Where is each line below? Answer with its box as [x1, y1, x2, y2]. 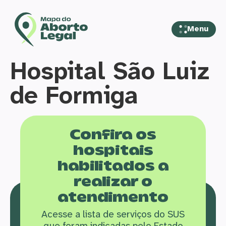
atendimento [58, 188, 168, 208]
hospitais [73, 141, 153, 161]
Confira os [70, 125, 156, 145]
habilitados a [57, 156, 169, 177]
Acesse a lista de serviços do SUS [41, 207, 185, 220]
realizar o [74, 172, 152, 192]
